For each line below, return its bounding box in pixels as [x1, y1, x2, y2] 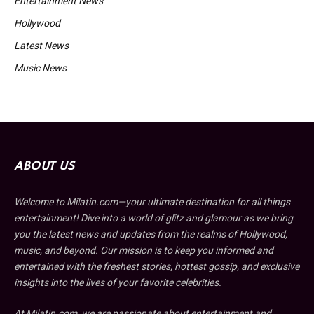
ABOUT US [14, 160, 75, 172]
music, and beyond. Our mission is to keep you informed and [14, 244, 273, 256]
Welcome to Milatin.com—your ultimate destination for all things [14, 196, 290, 207]
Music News [14, 62, 67, 74]
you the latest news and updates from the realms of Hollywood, [14, 228, 287, 240]
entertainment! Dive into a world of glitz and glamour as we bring [14, 212, 293, 224]
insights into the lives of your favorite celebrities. [14, 276, 221, 288]
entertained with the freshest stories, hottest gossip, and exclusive [14, 260, 299, 272]
